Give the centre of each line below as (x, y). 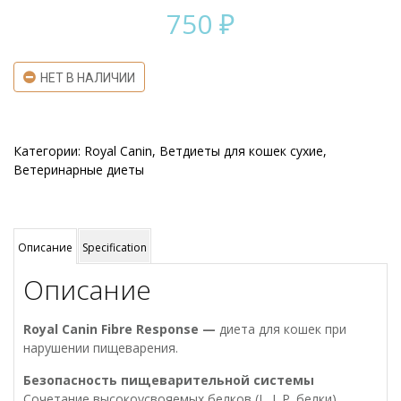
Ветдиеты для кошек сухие (241, 151)
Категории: (49, 151)
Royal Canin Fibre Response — (121, 329)
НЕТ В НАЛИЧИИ (88, 78)
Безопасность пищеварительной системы (169, 380)
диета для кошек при (283, 329)
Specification (115, 247)
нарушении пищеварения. (101, 348)
